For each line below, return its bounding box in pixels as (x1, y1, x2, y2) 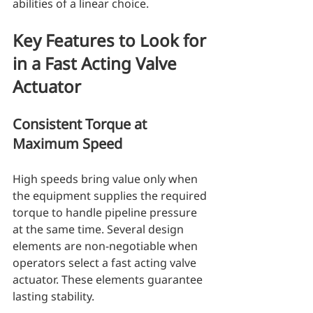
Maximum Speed (13, 134, 122, 154)
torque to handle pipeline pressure (13, 205, 200, 221)
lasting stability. (13, 289, 94, 305)
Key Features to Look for (13, 29, 210, 52)
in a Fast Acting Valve (13, 52, 181, 75)
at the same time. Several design (13, 221, 187, 238)
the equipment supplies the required (13, 188, 210, 204)
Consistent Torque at (13, 115, 150, 134)
